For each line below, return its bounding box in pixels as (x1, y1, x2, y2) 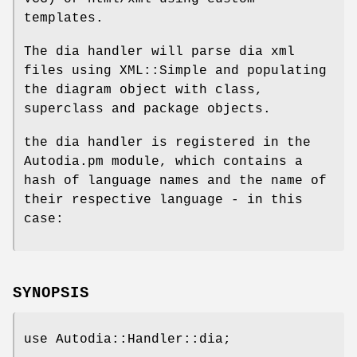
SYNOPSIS (13, 284, 89, 302)
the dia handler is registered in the (24, 135, 311, 150)
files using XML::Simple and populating (24, 63, 327, 78)
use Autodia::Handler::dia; (24, 331, 231, 347)
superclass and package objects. (24, 101, 271, 116)
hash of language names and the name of (24, 173, 327, 188)
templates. (24, 10, 104, 25)
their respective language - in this (24, 192, 303, 207)
